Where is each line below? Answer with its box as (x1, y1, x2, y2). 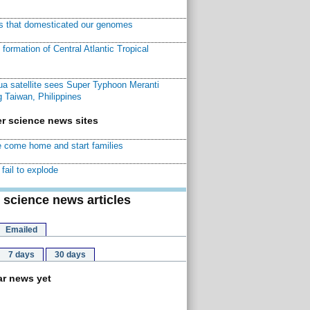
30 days (54, 250, 86, 259)
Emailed (5, 225, 37, 235)
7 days (8, 250, 35, 259)
